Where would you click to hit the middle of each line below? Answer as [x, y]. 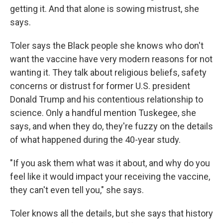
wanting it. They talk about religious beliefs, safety [108, 72]
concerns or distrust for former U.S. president [100, 86]
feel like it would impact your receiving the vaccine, [110, 176]
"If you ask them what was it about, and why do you [110, 163]
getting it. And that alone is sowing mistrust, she [105, 9]
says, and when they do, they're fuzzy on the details [111, 126]
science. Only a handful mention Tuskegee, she [103, 113]
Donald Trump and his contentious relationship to [107, 99]
